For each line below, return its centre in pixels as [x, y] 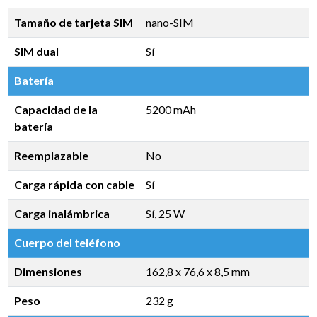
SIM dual [36, 51]
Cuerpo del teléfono [67, 242]
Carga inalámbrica [62, 213]
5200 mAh [171, 109]
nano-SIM [170, 22]
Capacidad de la [56, 109]
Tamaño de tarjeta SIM [74, 22]
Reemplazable [51, 155]
